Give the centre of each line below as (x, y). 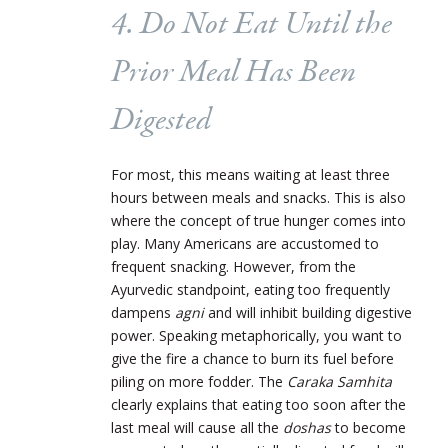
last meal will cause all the (197, 427)
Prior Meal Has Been (233, 72)
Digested (161, 120)
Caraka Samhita (339, 381)
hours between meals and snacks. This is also (258, 197)
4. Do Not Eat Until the (251, 24)
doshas (309, 427)
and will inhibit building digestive (308, 312)
